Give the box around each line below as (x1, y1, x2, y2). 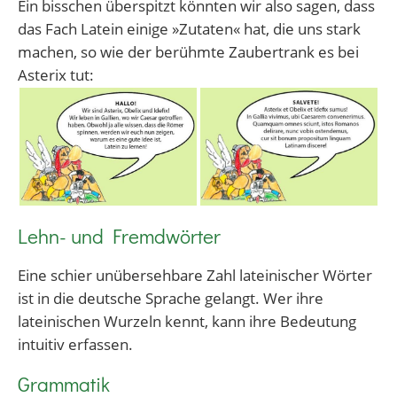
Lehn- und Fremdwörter (18, 222, 221, 249)
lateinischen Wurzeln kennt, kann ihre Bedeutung (18, 310, 356, 332)
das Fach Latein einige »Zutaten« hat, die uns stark (18, 17, 361, 39)
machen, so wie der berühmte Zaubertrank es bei (18, 40, 359, 62)
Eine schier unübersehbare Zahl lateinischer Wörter (18, 264, 372, 286)
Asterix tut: (18, 63, 94, 85)
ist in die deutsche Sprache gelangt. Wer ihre (18, 287, 323, 309)
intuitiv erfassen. (18, 333, 133, 355)
